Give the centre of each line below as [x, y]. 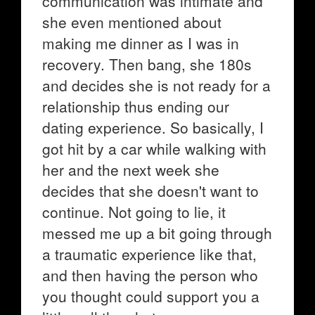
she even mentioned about [132, 22]
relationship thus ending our [136, 106]
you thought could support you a [151, 296]
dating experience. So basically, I [153, 127]
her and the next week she [131, 169]
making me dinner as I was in [141, 43]
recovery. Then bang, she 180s [147, 64]
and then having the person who [150, 275]
